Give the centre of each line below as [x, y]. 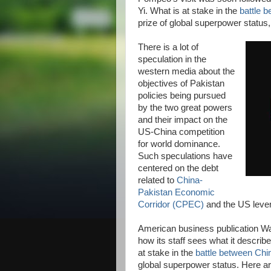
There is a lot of [168, 47]
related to [157, 180]
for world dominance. [179, 144]
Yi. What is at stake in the [189, 11]
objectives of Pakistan [181, 83]
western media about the [186, 71]
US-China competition [181, 132]
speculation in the [172, 59]
